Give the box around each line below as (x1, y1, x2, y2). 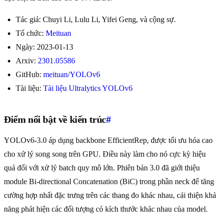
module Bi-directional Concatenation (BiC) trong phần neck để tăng (4, 177, 214, 186)
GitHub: (16, 70, 43, 79)
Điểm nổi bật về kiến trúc (4, 114, 107, 125)
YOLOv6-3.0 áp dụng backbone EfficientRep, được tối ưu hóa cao (4, 136, 213, 145)
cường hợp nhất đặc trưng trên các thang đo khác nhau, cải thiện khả (4, 191, 216, 200)
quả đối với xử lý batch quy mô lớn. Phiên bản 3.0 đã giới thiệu (4, 164, 200, 172)
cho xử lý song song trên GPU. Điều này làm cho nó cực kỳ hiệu (4, 150, 206, 159)
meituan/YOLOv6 (43, 70, 100, 79)
